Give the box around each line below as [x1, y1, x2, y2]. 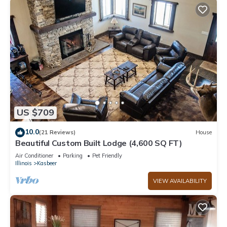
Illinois [15, 159, 32, 167]
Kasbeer [37, 159, 57, 167]
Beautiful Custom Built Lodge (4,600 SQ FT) [15, 137, 182, 148]
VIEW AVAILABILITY [153, 177, 207, 184]
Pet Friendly [92, 152, 122, 159]
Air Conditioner [15, 152, 53, 159]
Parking [63, 152, 83, 159]
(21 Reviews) [39, 129, 75, 136]
